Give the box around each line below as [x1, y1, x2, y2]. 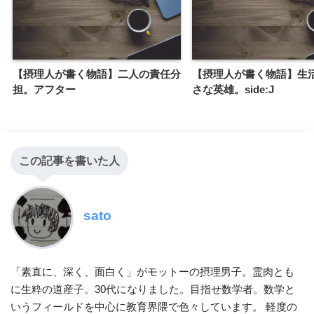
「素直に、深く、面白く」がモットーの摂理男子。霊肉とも [11, 266, 294, 278]
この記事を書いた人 [19, 155, 120, 168]
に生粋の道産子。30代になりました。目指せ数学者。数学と [11, 283, 295, 296]
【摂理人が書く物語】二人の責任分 [13, 68, 181, 81]
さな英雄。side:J [192, 83, 274, 96]
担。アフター [13, 83, 76, 96]
